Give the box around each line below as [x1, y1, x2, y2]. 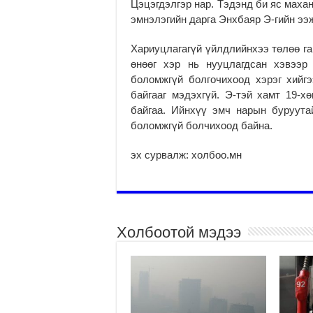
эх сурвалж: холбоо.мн [131, 148, 242, 161]
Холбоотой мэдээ [117, 223, 241, 241]
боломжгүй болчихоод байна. [131, 119, 272, 131]
